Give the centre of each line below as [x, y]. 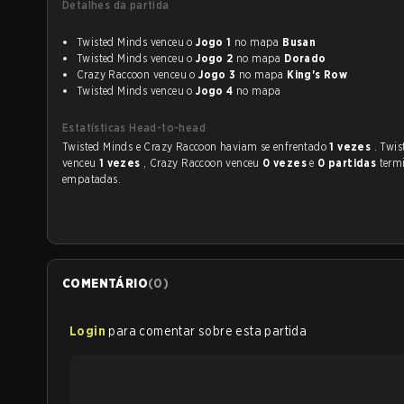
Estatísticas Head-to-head [134, 128]
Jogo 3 [217, 74]
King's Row [317, 74]
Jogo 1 [214, 42]
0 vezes [286, 163]
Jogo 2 [215, 58]
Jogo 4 [215, 91]
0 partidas [349, 163]
